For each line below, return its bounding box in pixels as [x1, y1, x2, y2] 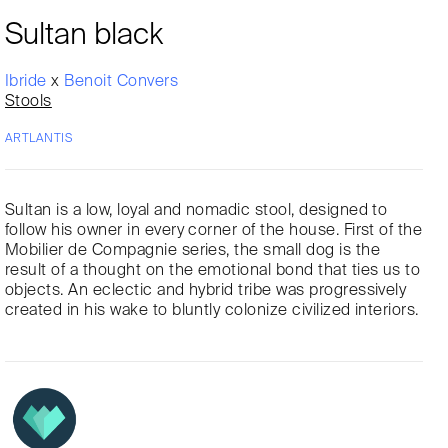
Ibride [5, 73, 52, 90]
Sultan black [5, 20, 163, 51]
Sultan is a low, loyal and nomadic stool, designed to [5, 202, 388, 219]
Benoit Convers [64, 73, 179, 90]
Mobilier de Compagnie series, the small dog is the [5, 242, 381, 259]
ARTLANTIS [5, 132, 73, 145]
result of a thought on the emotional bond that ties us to [5, 262, 421, 279]
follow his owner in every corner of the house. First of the [5, 222, 423, 239]
